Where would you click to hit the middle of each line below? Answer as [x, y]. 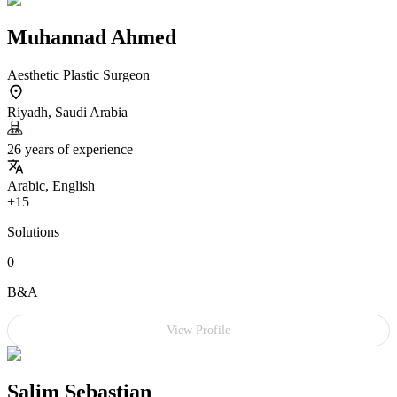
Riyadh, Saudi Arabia [67, 112]
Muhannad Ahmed [92, 37]
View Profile [198, 330]
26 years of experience [70, 149]
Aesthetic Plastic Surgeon [78, 74]
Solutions [33, 231]
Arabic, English [51, 185]
